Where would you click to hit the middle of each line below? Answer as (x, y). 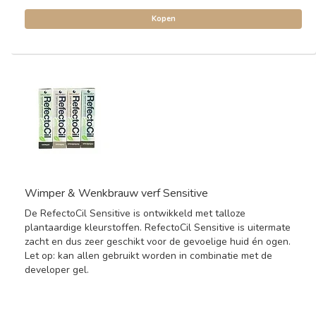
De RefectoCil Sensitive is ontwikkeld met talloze (135, 213)
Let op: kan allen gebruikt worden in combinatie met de (148, 256)
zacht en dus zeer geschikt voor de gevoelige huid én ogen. (158, 242)
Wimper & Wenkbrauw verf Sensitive (116, 193)
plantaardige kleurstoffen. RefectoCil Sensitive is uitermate (158, 227)
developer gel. (57, 270)
